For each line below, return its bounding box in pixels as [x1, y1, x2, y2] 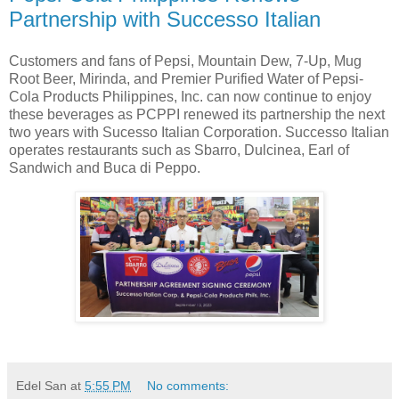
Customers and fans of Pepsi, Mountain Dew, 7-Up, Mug [9, 53, 362, 69]
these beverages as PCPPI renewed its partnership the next [9, 107, 385, 123]
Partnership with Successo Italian [9, 6, 321, 31]
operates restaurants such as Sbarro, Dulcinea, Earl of [9, 142, 349, 159]
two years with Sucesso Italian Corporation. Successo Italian [9, 125, 389, 141]
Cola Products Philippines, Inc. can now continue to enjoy [9, 89, 371, 105]
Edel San [16, 379, 67, 394]
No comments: [147, 379, 230, 394]
